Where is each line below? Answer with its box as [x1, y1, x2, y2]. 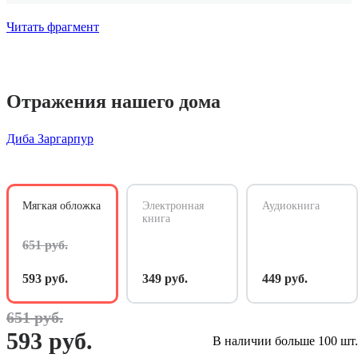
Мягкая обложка [22, 200, 101, 213]
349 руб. [142, 272, 188, 286]
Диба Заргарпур [6, 132, 93, 146]
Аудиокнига [262, 200, 320, 213]
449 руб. [262, 272, 308, 286]
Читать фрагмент [6, 20, 99, 34]
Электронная [142, 200, 204, 213]
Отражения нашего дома [6, 91, 221, 112]
